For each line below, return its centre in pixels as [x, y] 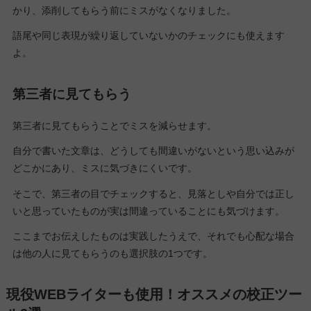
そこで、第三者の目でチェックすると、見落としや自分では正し [153, 193]
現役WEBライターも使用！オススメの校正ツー [154, 295]
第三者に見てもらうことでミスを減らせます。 [114, 126]
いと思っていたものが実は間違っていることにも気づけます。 [148, 211]
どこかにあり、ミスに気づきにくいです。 [104, 168]
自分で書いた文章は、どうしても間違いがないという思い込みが [153, 151]
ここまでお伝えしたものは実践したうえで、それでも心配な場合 [153, 236]
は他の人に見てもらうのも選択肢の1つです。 [112, 253]
